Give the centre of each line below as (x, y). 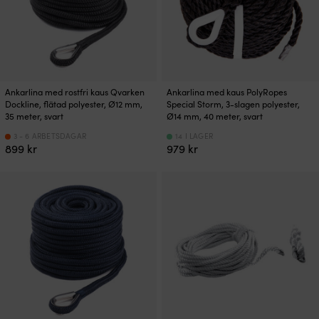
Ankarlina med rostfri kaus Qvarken (75, 92)
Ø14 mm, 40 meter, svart (215, 116)
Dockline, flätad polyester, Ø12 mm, (74, 104)
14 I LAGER (194, 136)
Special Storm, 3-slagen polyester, (234, 104)
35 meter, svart (34, 116)
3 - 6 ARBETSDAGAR (50, 136)
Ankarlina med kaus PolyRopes (227, 92)
